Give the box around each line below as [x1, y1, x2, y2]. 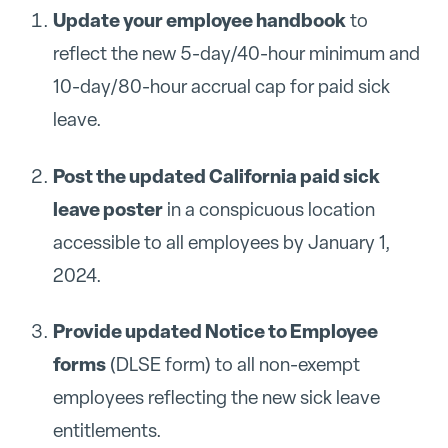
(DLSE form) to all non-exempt [105, 352, 360, 378]
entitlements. [52, 418, 162, 444]
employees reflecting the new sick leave [52, 385, 380, 411]
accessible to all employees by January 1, [52, 229, 391, 255]
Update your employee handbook [52, 6, 346, 33]
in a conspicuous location [162, 196, 375, 222]
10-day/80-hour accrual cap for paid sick [52, 73, 390, 99]
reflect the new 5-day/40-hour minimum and [52, 40, 420, 66]
